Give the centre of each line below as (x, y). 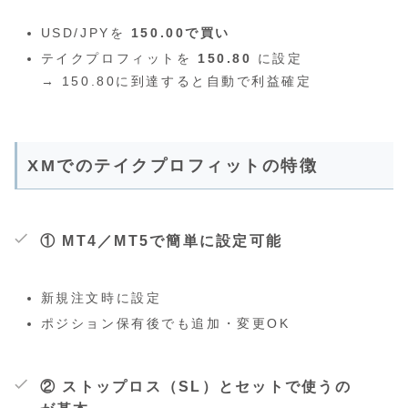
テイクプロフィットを (119, 59)
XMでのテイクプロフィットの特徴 (173, 166)
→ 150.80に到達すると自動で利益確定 (176, 82)
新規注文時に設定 (101, 298)
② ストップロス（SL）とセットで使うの (196, 386)
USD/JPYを (86, 33)
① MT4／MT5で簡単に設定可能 (162, 241)
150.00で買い (180, 33)
